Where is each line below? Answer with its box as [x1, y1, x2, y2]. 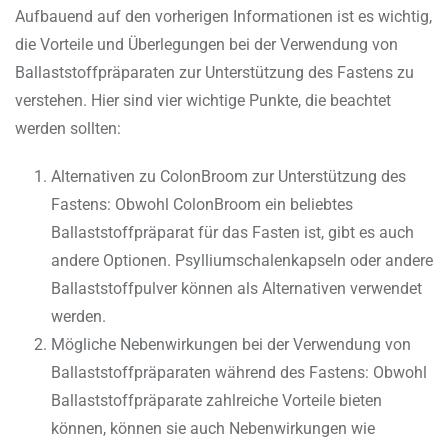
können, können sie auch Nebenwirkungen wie [51, 419, 375, 439]
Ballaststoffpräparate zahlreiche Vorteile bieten [51, 391, 382, 411]
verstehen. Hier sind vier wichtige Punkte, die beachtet [15, 91, 391, 111]
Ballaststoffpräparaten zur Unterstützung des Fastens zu [15, 63, 414, 83]
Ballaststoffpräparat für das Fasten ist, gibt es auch [51, 223, 414, 243]
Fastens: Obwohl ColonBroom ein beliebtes [51, 195, 353, 215]
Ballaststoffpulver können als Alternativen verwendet [51, 279, 422, 299]
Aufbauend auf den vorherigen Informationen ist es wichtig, [15, 7, 432, 27]
